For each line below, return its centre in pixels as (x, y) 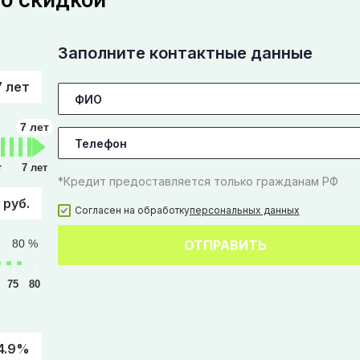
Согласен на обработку (132, 210)
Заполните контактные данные (185, 53)
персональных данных (244, 210)
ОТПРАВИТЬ (225, 245)
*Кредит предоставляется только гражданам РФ (198, 181)
